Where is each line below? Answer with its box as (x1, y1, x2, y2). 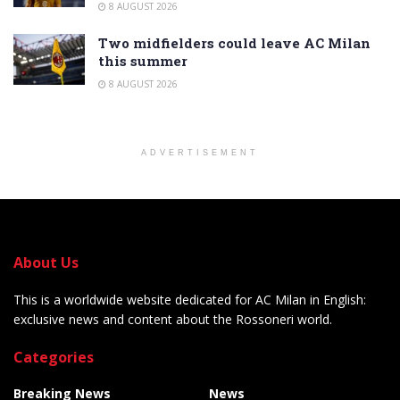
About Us (13, 252, 79, 272)
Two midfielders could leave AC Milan (98, 33, 371, 52)
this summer (98, 51, 187, 70)
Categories (13, 346, 94, 367)
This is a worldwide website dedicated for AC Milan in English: (13, 290, 366, 308)
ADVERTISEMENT (141, 147, 259, 157)
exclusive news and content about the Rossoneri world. (13, 310, 332, 328)
